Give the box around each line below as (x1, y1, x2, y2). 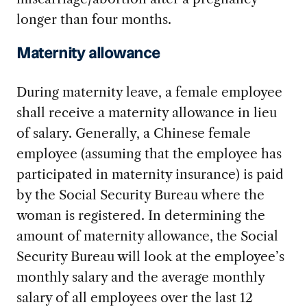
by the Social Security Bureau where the (16, 186, 265, 203)
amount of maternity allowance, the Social (16, 227, 278, 244)
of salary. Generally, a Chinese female (16, 124, 251, 141)
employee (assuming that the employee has (16, 145, 282, 162)
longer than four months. (16, 11, 171, 27)
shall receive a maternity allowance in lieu (16, 103, 277, 121)
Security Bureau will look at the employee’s (16, 247, 284, 265)
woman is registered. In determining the (16, 206, 265, 223)
